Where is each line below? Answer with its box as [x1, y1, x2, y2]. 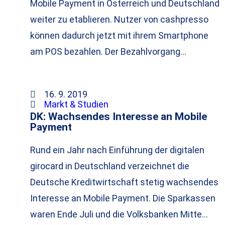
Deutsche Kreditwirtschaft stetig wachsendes [30, 177, 218, 188]
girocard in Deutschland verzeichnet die [30, 161, 189, 172]
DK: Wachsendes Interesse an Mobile [30, 110, 207, 123]
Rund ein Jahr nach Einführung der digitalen [30, 145, 204, 156]
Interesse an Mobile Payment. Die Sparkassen [30, 193, 215, 204]
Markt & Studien [44, 99, 108, 110]
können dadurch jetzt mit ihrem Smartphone [30, 30, 208, 41]
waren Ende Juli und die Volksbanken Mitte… [30, 209, 208, 220]
